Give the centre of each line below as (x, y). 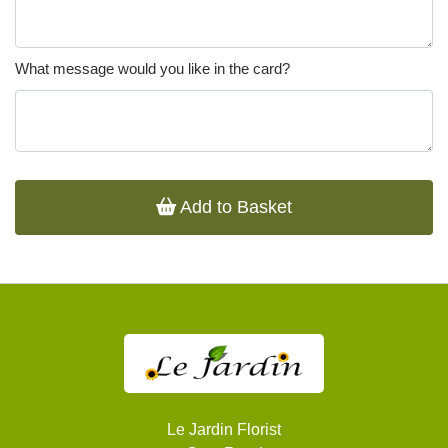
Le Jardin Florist (224, 430)
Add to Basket (234, 207)
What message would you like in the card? (152, 69)
